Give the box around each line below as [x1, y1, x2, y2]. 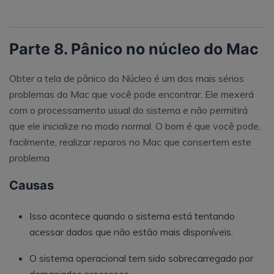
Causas [9, 178, 54, 193]
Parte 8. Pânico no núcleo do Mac [9, 40, 259, 59]
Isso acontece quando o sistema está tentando [29, 210, 235, 223]
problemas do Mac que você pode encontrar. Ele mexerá [9, 88, 254, 101]
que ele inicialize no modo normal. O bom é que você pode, [9, 120, 261, 133]
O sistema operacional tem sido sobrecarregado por [29, 251, 253, 264]
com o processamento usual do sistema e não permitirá [9, 104, 248, 117]
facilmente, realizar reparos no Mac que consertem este [9, 136, 251, 149]
